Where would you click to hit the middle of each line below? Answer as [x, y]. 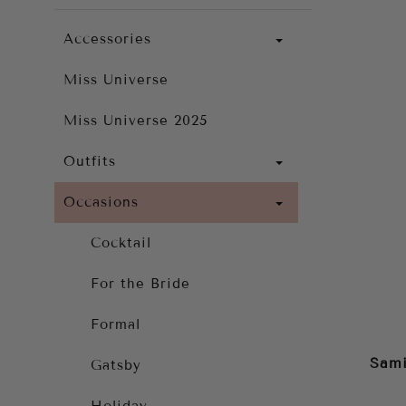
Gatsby [116, 365]
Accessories [107, 39]
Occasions [101, 202]
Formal [116, 324]
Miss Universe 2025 [135, 121]
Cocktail [121, 243]
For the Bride [140, 284]
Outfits [90, 161]
